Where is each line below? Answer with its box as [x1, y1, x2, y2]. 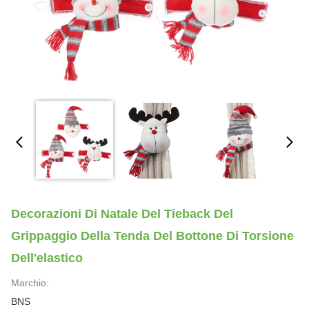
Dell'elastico [11, 251, 83, 265]
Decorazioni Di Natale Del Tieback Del [11, 207, 233, 221]
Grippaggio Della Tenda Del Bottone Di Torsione [11, 229, 294, 243]
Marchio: [11, 277, 49, 288]
